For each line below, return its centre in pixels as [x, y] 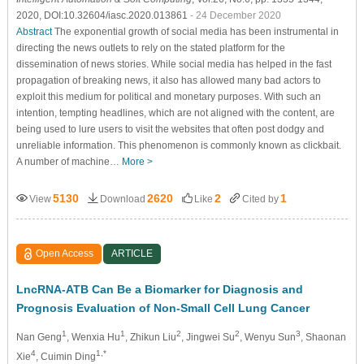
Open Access [65, 253]
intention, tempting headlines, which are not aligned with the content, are [175, 113]
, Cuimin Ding [65, 356]
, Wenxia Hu [93, 337]
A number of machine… [69, 161]
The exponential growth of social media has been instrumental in [195, 31]
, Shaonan [323, 337]
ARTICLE [132, 253]
